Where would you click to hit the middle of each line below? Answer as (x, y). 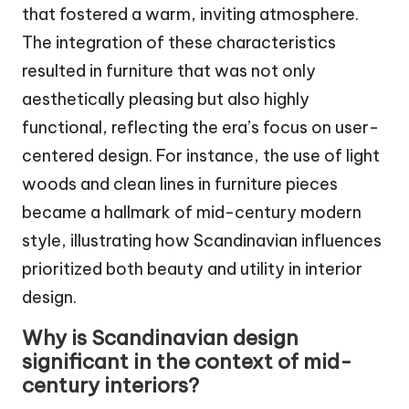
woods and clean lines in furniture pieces (180, 184)
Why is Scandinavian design (160, 337)
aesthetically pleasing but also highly (166, 99)
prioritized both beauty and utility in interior (192, 268)
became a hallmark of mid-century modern (192, 212)
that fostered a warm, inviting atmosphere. (190, 14)
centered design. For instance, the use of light (201, 155)
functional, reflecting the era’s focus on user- (200, 127)
